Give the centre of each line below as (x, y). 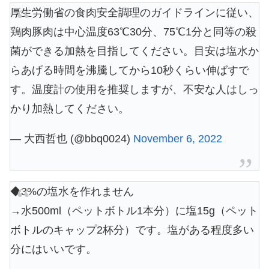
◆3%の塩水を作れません (72, 191)
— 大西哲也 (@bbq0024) (72, 138)
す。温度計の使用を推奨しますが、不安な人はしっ (134, 89)
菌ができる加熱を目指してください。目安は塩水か (134, 51)
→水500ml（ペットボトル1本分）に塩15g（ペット (134, 210)
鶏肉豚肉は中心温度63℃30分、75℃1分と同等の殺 (133, 32)
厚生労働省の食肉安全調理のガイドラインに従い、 (134, 12)
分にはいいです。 (53, 249)
